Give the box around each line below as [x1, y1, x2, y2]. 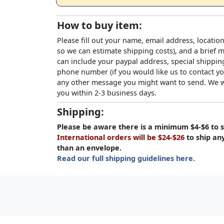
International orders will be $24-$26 [57, 132, 184, 142]
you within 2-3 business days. [57, 88, 156, 97]
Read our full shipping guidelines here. [57, 153, 195, 163]
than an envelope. [57, 143, 121, 152]
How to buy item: [57, 18, 142, 32]
